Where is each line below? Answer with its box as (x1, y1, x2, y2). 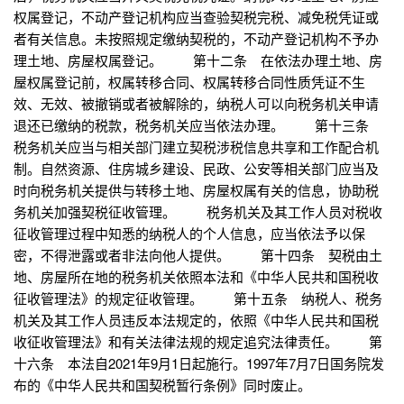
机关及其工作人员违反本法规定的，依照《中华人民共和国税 (14, 310, 379, 330)
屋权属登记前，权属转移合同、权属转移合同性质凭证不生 (14, 72, 365, 92)
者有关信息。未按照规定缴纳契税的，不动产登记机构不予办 (14, 29, 379, 49)
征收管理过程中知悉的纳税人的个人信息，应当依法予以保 (14, 224, 365, 243)
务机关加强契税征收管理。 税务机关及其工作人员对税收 (14, 202, 382, 222)
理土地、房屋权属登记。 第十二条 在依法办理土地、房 (14, 50, 382, 70)
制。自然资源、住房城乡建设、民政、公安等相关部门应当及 (14, 159, 379, 179)
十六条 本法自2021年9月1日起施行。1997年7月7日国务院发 (14, 353, 384, 373)
